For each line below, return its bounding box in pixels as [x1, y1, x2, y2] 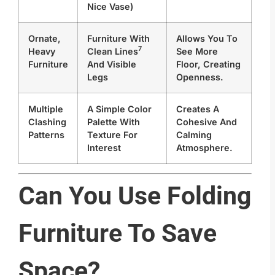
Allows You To [176, 33, 238, 44]
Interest [87, 142, 121, 153]
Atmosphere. [176, 142, 233, 153]
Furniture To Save [18, 218, 217, 248]
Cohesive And [176, 116, 237, 127]
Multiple [28, 103, 63, 114]
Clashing [28, 116, 66, 127]
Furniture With [87, 33, 150, 44]
